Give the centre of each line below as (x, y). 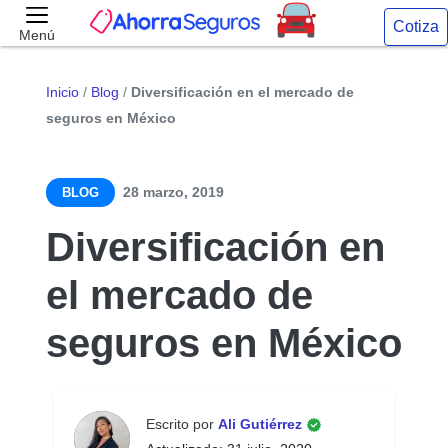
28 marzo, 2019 (173, 192)
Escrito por (182, 424)
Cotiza (415, 26)
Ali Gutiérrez (262, 424)
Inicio (62, 92)
